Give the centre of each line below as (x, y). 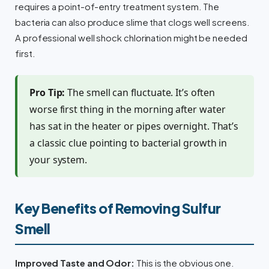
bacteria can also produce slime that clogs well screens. (132, 23)
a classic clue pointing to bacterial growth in (128, 143)
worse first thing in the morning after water (128, 110)
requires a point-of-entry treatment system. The (117, 7)
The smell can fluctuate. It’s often (140, 93)
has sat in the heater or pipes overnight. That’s (134, 126)
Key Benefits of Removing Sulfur (118, 208)
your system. (59, 160)
